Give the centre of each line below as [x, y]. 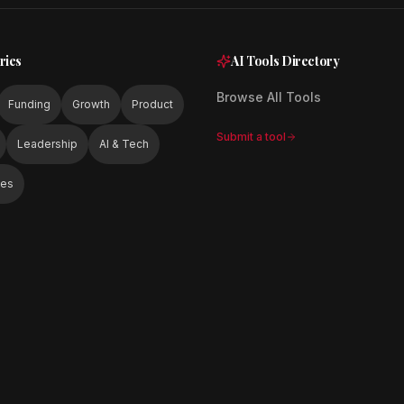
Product [152, 104]
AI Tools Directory [285, 61]
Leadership [47, 144]
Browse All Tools [269, 97]
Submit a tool [251, 137]
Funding [29, 104]
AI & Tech [124, 144]
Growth [91, 104]
